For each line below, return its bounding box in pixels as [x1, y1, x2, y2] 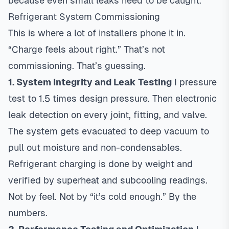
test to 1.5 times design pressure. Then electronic [8, 93, 217, 104]
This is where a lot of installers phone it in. [8, 28, 186, 38]
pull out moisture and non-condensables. [8, 142, 182, 153]
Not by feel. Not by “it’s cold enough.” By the [8, 191, 196, 202]
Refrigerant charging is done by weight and [8, 158, 193, 169]
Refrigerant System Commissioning [8, 11, 160, 22]
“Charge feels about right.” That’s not [8, 44, 165, 55]
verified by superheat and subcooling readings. [8, 175, 208, 186]
